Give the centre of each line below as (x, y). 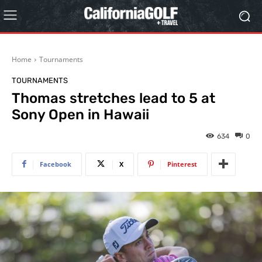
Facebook (56, 164)
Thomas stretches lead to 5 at (113, 98)
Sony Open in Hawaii (80, 115)
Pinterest (182, 164)
